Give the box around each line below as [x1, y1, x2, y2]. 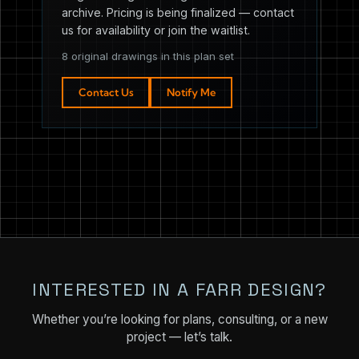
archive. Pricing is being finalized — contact [62, 5, 294, 19]
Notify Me [167, 85, 216, 99]
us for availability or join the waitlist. [62, 22, 250, 37]
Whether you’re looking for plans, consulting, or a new [31, 311, 328, 327]
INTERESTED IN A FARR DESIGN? [32, 278, 327, 302]
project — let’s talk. [127, 329, 232, 345]
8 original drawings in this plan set [62, 49, 234, 63]
